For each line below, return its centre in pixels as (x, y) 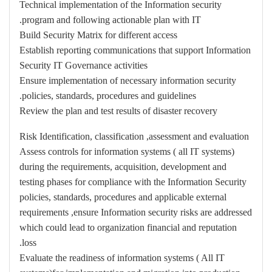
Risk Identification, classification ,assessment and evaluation (134, 136)
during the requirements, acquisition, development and (123, 167)
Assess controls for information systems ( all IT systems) (127, 151)
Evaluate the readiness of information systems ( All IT (122, 258)
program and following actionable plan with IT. (111, 20)
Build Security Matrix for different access (98, 35)
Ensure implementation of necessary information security (128, 80)
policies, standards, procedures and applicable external (123, 197)
